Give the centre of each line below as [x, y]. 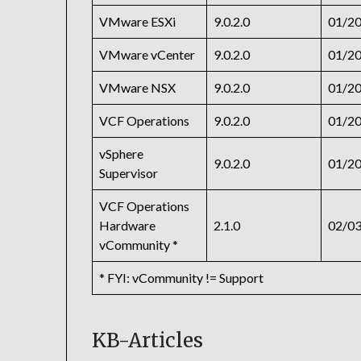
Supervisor [129, 173]
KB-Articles [148, 341]
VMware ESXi [138, 22]
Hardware [128, 226]
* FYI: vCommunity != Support [182, 278]
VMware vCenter [147, 55]
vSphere [122, 154]
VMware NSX [138, 88]
